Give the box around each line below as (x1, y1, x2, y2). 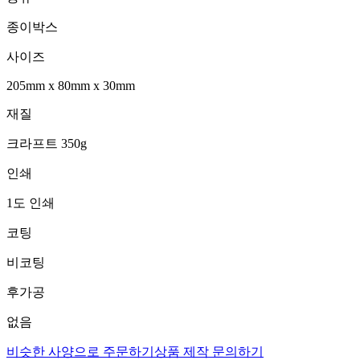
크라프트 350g (6, 136, 87, 150)
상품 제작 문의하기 (154, 344, 264, 358)
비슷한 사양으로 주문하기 (6, 344, 154, 358)
